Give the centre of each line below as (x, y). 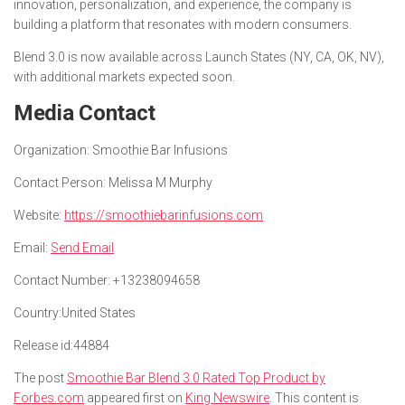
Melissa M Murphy (159, 183)
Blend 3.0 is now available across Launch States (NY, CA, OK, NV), (199, 57)
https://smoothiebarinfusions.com (164, 216)
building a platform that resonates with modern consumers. (183, 25)
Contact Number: (62, 281)
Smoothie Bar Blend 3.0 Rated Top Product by (196, 378)
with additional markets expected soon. (124, 77)
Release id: (43, 346)
